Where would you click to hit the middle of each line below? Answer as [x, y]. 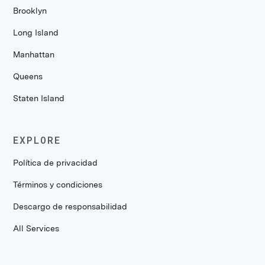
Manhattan [34, 54]
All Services [36, 228]
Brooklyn [30, 11]
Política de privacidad [56, 163]
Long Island [36, 33]
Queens [28, 76]
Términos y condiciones [58, 185]
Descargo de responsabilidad [70, 206]
